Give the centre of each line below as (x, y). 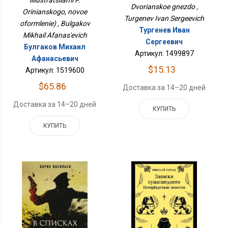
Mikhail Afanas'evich (55, 35)
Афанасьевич (55, 58)
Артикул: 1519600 (55, 70)
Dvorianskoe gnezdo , (164, 7)
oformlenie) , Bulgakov (55, 23)
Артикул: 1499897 (164, 54)
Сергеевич (164, 42)
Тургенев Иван (164, 30)
